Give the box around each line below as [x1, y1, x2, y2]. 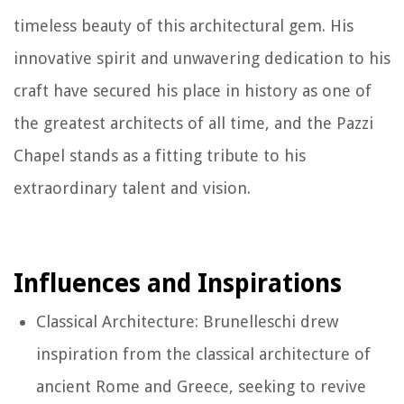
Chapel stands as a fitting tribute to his [14, 145, 306, 165]
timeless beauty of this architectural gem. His [14, 15, 353, 35]
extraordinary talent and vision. [14, 178, 251, 197]
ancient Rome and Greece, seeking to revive [36, 376, 366, 396]
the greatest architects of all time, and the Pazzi [14, 113, 373, 133]
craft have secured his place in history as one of [14, 80, 372, 100]
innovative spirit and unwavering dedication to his [14, 48, 390, 68]
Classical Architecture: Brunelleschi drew [36, 311, 338, 331]
